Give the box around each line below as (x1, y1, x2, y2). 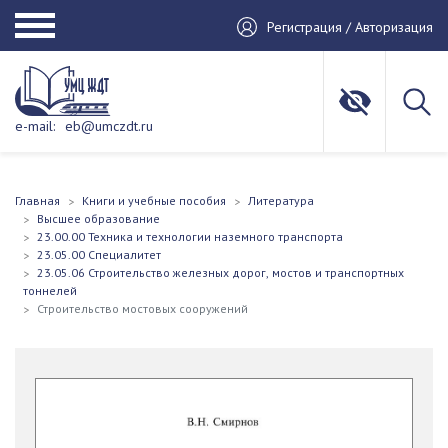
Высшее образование (37, 211, 160, 226)
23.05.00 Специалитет (37, 247, 161, 262)
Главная (15, 193, 60, 208)
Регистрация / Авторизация (267, 17, 433, 36)
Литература (248, 193, 314, 208)
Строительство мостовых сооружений (37, 301, 248, 316)
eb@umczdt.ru (65, 117, 153, 135)
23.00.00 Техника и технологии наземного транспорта (37, 229, 343, 244)
